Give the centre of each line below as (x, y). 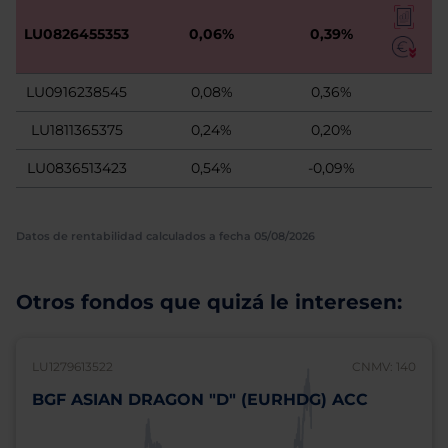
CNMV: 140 (384, 366)
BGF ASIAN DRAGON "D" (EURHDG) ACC (200, 399)
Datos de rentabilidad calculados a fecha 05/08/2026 (165, 236)
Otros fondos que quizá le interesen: (209, 302)
